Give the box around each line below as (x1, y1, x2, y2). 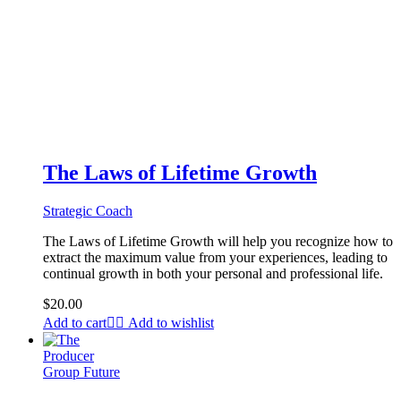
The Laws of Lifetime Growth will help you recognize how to (43, 234, 393, 250)
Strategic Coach (43, 203, 132, 219)
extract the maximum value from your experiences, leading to (43, 250, 388, 266)
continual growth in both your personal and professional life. (43, 266, 383, 282)
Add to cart (43, 315, 107, 331)
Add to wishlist (128, 315, 214, 331)
